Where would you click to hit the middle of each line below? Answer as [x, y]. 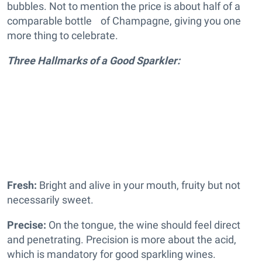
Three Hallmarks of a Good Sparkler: [94, 61]
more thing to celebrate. [63, 36]
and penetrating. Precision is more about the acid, [122, 240]
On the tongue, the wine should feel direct [143, 225]
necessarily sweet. [50, 200]
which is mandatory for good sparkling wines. [111, 254]
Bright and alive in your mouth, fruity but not [139, 185]
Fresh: [22, 185]
